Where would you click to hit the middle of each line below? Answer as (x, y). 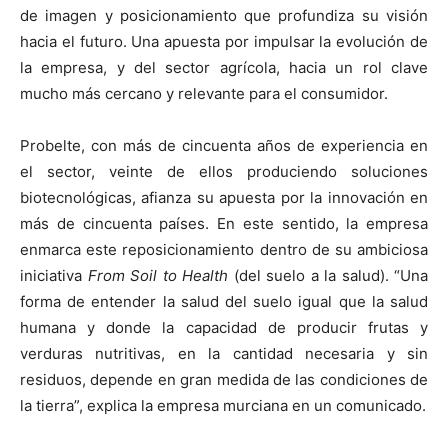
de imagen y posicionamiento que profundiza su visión (224, 16)
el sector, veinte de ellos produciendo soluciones (224, 172)
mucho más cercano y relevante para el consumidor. (204, 94)
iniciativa (54, 276)
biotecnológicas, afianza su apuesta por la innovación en (224, 198)
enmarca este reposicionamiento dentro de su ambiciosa (224, 250)
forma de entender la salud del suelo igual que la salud (224, 302)
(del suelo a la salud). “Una (328, 276)
